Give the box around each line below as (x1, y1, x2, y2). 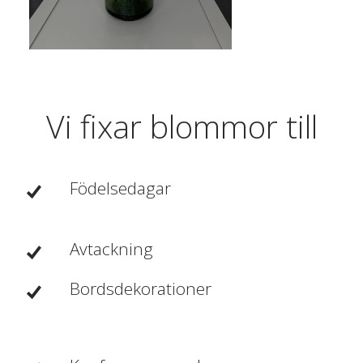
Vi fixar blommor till (45, 104, 318, 147)
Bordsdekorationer (69, 276, 211, 300)
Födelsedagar (69, 176, 175, 199)
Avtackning (69, 237, 157, 261)
